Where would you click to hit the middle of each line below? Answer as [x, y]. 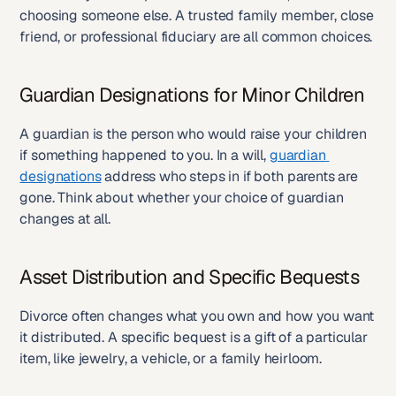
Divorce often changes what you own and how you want [197, 316]
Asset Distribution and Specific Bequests [190, 277]
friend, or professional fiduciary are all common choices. [196, 37]
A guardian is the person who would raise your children [193, 134]
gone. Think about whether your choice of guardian [182, 198]
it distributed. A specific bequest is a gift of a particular [194, 337]
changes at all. [65, 219]
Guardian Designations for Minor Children [192, 95]
